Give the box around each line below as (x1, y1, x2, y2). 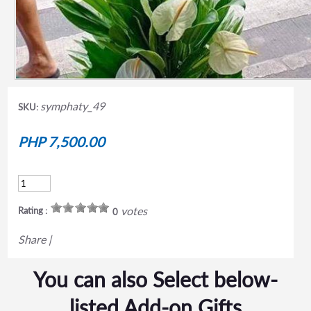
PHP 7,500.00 (17, 133, 105, 150)
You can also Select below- (33, 266, 278, 292)
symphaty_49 (40, 99, 105, 112)
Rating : (17, 204, 47, 216)
